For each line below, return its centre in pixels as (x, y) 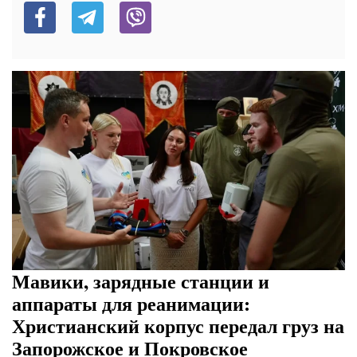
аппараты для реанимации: (131, 304)
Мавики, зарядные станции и (141, 281)
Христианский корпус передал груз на (178, 326)
